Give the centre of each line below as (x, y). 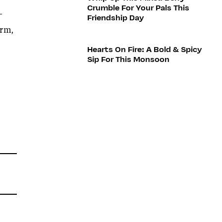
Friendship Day (115, 18)
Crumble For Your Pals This (138, 8)
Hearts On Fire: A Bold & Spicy (144, 49)
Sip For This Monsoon (128, 59)
